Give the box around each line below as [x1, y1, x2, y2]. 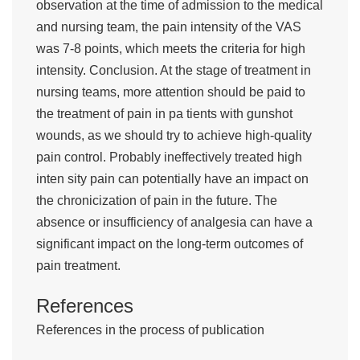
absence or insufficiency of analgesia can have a [36, 215, 313, 230]
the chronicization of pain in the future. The [36, 194, 277, 208]
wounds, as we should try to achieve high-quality [36, 129, 312, 143]
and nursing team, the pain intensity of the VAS [36, 20, 301, 35]
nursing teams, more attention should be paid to [36, 85, 305, 100]
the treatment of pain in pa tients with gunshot [36, 107, 292, 121]
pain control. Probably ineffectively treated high [36, 150, 302, 165]
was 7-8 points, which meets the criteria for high [36, 42, 305, 56]
